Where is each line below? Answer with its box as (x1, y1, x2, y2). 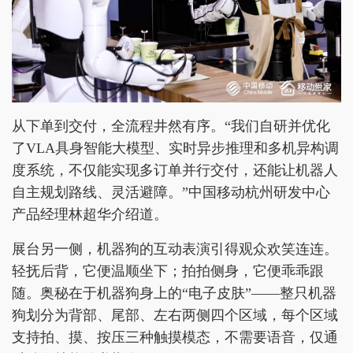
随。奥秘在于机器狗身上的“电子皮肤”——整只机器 (12, 284, 336, 301)
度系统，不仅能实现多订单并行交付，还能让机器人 (12, 162, 338, 178)
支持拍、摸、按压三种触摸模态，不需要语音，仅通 (12, 329, 338, 345)
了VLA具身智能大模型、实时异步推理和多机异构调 (12, 139, 339, 156)
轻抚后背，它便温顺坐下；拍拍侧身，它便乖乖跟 (12, 262, 324, 279)
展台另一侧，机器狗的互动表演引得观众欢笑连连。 (12, 240, 338, 257)
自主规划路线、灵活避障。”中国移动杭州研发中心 (12, 184, 330, 200)
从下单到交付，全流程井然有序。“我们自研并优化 (12, 117, 330, 134)
